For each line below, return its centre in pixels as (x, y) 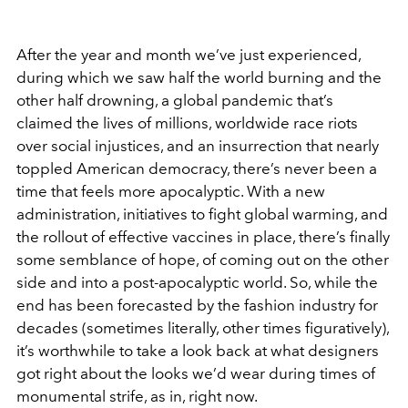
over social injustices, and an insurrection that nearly (198, 145)
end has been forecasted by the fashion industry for (197, 305)
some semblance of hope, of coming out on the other (203, 259)
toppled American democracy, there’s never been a (197, 168)
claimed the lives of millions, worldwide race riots (187, 122)
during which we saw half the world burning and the (199, 77)
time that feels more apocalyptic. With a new (171, 191)
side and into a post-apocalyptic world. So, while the (197, 282)
